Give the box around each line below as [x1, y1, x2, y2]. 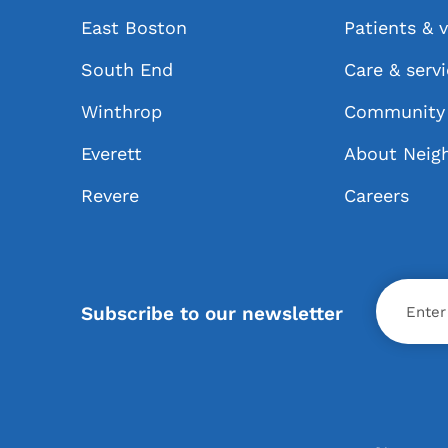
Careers [344, 185, 410, 206]
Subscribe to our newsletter [80, 301, 343, 325]
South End [80, 59, 173, 80]
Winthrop [80, 101, 162, 122]
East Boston [80, 17, 187, 38]
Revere [80, 185, 139, 206]
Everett [80, 143, 142, 164]
